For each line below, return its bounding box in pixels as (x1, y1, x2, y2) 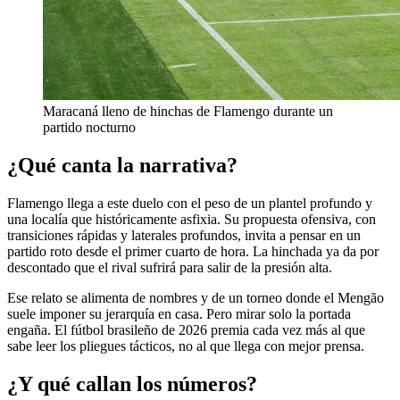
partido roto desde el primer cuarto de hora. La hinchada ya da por (7, 243, 379, 259)
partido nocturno (43, 119, 136, 135)
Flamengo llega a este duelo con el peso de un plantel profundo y (7, 195, 372, 211)
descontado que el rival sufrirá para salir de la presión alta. (7, 259, 332, 275)
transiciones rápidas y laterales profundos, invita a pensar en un (7, 227, 361, 243)
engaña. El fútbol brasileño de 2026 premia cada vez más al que (7, 321, 365, 337)
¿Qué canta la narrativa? (7, 153, 237, 177)
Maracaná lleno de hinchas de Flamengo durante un (43, 103, 333, 119)
